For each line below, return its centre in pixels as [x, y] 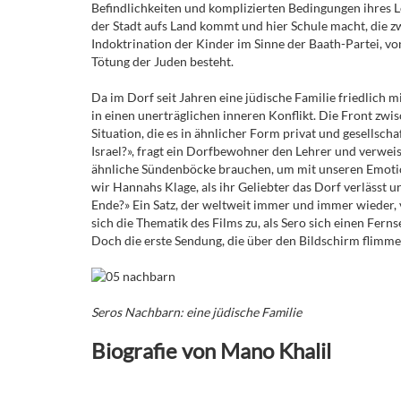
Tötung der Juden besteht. [162, 61]
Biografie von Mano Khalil [211, 350]
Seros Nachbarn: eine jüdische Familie [196, 311]
